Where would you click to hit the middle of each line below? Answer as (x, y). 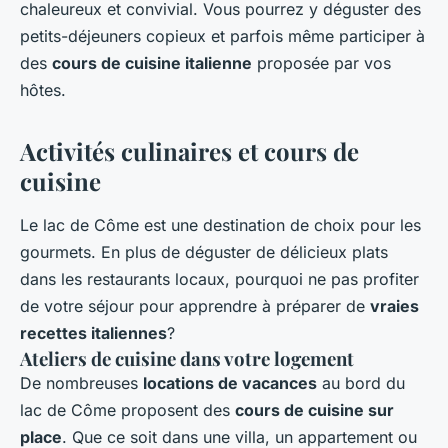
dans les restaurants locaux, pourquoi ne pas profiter (219, 279)
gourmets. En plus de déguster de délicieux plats (204, 252)
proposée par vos (321, 63)
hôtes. (43, 90)
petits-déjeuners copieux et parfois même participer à (222, 36)
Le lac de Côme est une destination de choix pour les (220, 225)
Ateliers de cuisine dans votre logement (187, 359)
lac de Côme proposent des (127, 410)
